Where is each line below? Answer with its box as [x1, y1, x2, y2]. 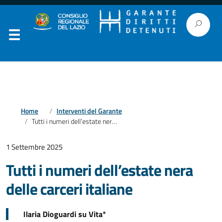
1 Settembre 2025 [6, 141, 62, 153]
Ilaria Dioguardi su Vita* [23, 208, 106, 220]
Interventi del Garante [56, 106, 122, 116]
